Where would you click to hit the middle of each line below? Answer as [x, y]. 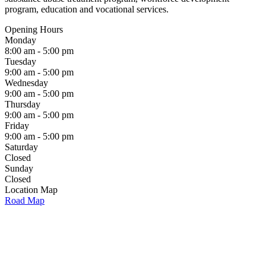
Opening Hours [34, 29]
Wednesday [26, 83]
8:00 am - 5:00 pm [39, 51]
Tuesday [20, 61]
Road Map [25, 200]
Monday [20, 40]
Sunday [19, 168]
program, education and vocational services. [87, 9]
